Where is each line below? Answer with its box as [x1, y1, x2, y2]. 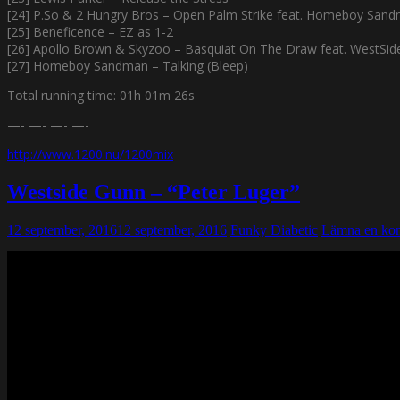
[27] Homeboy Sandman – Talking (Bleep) [7, 56, 248, 74]
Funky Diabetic [230, 221, 318, 237]
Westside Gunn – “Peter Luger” [7, 179, 300, 204]
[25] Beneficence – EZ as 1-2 [7, 22, 173, 40]
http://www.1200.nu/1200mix [7, 145, 173, 162]
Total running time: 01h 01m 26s [7, 86, 195, 104]
